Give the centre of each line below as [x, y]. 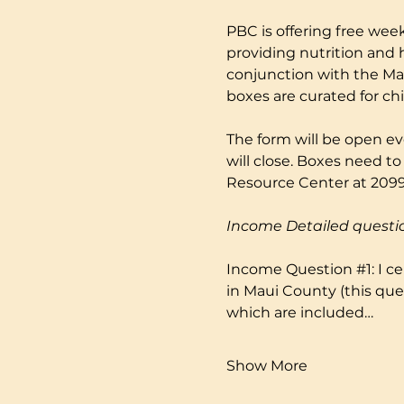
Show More [266, 366]
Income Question [291, 270]
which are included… [299, 313]
